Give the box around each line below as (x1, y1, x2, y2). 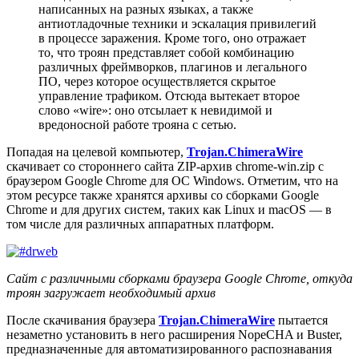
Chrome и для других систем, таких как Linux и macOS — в (6, 202, 332, 216)
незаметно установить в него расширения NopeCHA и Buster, (6, 327, 342, 341)
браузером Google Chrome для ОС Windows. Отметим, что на (6, 173, 338, 188)
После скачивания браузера (6, 313, 159, 327)
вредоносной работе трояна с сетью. (38, 117, 236, 131)
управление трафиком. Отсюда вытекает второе (38, 88, 300, 103)
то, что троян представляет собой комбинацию (38, 45, 294, 59)
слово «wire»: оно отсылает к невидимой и (38, 103, 272, 117)
